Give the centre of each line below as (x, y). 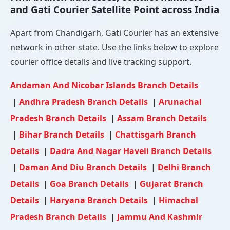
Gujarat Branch (171, 184)
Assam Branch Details (162, 118)
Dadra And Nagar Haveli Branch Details (131, 151)
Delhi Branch (184, 167)
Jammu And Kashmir (160, 216)
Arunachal (180, 101)
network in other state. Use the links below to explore (114, 47)
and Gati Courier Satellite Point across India (115, 9)
